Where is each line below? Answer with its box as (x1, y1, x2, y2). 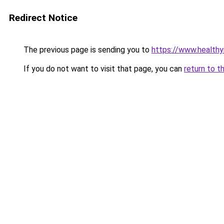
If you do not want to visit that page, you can (21, 64, 184, 73)
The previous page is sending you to (21, 45, 151, 54)
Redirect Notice (9, 12, 77, 23)
